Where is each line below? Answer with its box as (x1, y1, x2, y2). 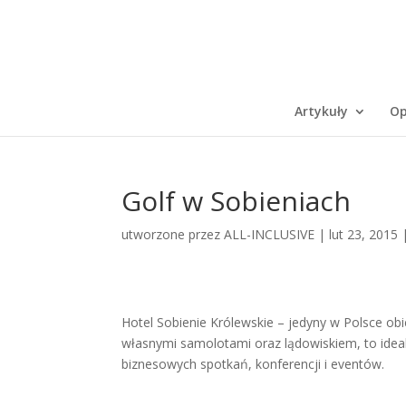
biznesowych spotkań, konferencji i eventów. (121, 355, 385, 372)
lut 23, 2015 (329, 226, 399, 243)
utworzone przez (121, 226, 225, 243)
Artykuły (294, 102, 348, 120)
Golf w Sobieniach (121, 182, 352, 219)
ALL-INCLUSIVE (224, 226, 315, 243)
